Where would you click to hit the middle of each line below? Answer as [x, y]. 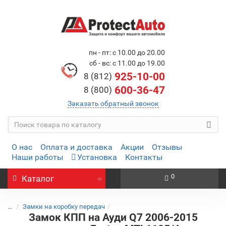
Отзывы [167, 147]
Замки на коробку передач [64, 207]
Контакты [144, 157]
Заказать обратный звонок [113, 103]
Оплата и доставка [76, 147]
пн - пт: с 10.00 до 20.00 [127, 52]
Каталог [38, 179]
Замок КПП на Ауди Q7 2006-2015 [113, 217]
